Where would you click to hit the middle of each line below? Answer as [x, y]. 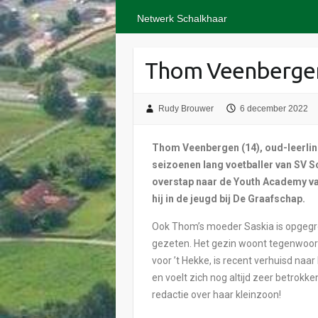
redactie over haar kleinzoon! [217, 294]
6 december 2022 [274, 109]
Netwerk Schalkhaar [182, 19]
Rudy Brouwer [186, 109]
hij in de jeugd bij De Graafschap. [229, 198]
